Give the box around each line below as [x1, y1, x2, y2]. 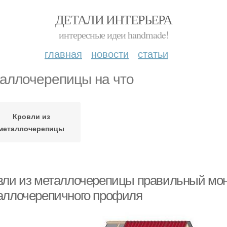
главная [45, 46, 82, 61]
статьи [138, 46, 168, 61]
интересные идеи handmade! [58, 28, 169, 42]
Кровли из [12, 111, 50, 121]
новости [91, 46, 129, 61]
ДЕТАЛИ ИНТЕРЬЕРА [55, 11, 172, 28]
